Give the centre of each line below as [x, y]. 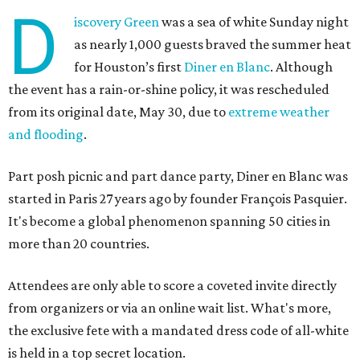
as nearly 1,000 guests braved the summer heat [213, 45]
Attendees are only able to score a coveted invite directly [172, 286]
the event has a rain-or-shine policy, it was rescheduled [169, 90]
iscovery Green [117, 22]
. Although [302, 67]
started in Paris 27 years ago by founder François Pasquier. [178, 199]
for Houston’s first [129, 67]
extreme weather [279, 112]
